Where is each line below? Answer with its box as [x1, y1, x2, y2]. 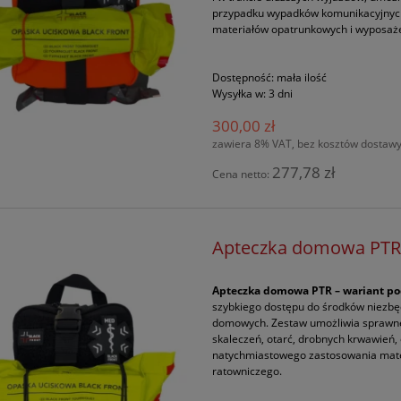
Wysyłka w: [212, 85, 267, 101]
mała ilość [277, 69, 328, 85]
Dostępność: [212, 69, 275, 85]
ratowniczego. [212, 363, 283, 379]
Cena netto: [212, 166, 273, 182]
